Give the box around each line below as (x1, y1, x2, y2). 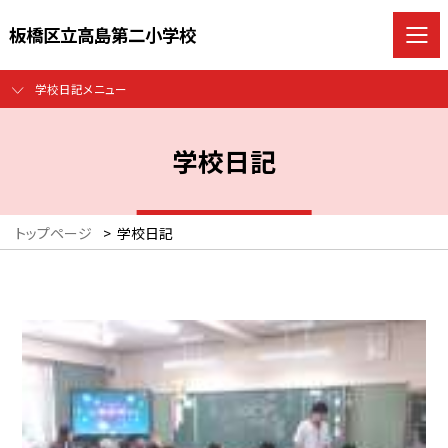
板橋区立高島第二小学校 (8, 21, 196, 47)
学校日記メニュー (34, 80, 127, 98)
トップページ (15, 223, 92, 244)
